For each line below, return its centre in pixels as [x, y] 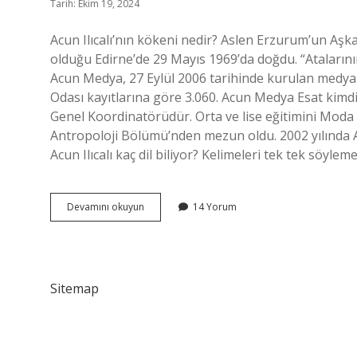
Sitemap [75, 288]
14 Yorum [215, 207]
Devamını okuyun [106, 207]
